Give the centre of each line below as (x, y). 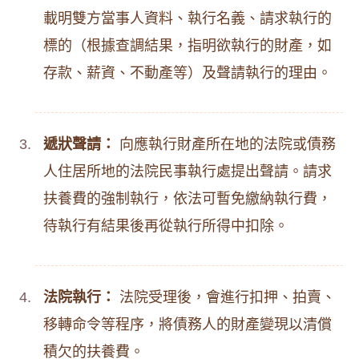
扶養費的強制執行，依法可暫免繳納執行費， (188, 199)
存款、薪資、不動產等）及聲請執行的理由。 (188, 73)
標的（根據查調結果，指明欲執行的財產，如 (188, 46)
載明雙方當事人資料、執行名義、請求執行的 (188, 18)
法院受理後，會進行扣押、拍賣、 (226, 297)
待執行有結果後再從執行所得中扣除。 (166, 226)
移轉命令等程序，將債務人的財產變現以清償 (188, 325)
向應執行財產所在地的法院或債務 (226, 144)
